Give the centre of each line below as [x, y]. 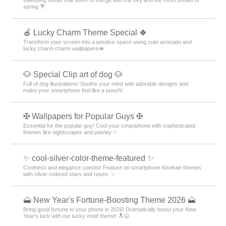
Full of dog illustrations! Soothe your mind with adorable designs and [106, 83]
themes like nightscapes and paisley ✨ [71, 132]
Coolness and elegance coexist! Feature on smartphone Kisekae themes [112, 167]
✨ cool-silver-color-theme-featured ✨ [89, 158]
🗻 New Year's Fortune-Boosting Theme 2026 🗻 [110, 200]
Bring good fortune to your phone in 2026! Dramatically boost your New [110, 209]
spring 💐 [35, 6]
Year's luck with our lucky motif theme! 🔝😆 [76, 216]
